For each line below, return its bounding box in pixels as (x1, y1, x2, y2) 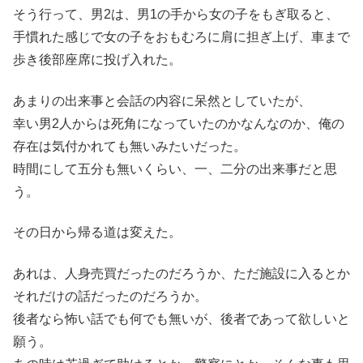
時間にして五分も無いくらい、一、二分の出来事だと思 (13, 161, 337, 176)
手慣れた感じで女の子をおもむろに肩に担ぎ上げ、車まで (13, 30, 350, 45)
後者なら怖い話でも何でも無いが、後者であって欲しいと (13, 311, 350, 326)
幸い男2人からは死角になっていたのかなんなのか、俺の (13, 116, 344, 130)
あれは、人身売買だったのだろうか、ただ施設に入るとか (13, 266, 350, 280)
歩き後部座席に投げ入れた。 (13, 53, 181, 67)
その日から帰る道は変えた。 (13, 225, 181, 240)
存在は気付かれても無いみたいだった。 (13, 139, 246, 153)
